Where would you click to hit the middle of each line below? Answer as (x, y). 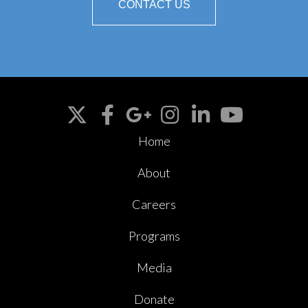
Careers (154, 204)
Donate (154, 299)
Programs (154, 235)
